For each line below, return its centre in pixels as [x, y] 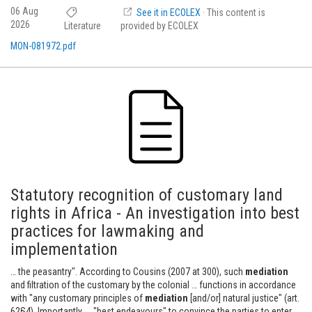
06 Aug [24, 11]
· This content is [234, 13]
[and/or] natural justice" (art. [244, 298]
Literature [83, 26]
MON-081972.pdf [43, 46]
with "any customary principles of [78, 298]
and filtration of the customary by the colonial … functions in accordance [153, 285]
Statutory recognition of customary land [147, 195]
